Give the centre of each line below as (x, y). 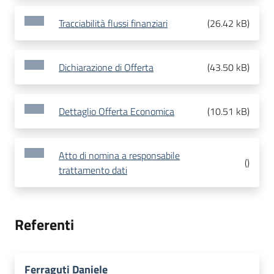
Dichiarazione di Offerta (106, 68)
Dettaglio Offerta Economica (117, 112)
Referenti (44, 225)
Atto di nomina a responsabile (119, 156)
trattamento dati (93, 170)
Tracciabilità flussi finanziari (113, 24)
